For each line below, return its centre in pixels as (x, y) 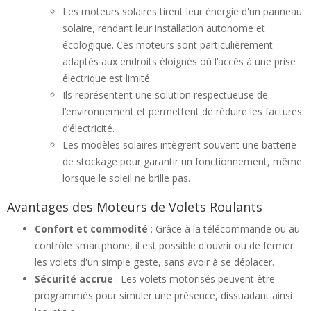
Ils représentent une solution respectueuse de (165, 95)
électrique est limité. (107, 78)
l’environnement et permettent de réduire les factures (182, 111)
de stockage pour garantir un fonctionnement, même (182, 161)
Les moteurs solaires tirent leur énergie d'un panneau (182, 11)
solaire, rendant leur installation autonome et (164, 28)
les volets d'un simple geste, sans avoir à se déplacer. (154, 262)
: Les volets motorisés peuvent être (194, 279)
